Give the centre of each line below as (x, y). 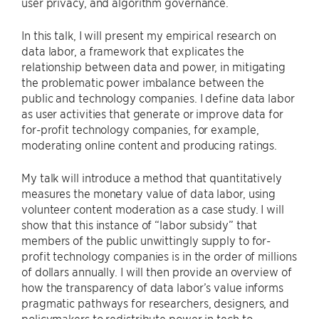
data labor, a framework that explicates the (133, 51)
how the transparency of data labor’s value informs (152, 287)
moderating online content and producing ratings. (150, 145)
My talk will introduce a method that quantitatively (152, 177)
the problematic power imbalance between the (143, 82)
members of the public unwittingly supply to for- (146, 240)
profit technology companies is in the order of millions (159, 256)
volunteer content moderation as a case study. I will (153, 209)
